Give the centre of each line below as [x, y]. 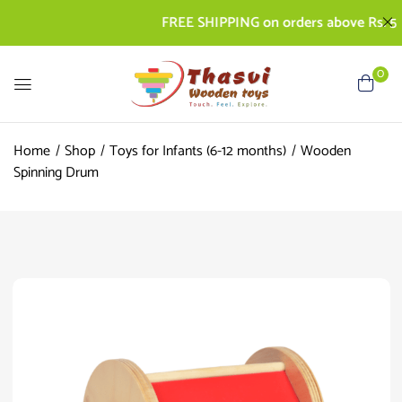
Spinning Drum [56, 172]
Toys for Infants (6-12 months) [198, 151]
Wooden [326, 151]
